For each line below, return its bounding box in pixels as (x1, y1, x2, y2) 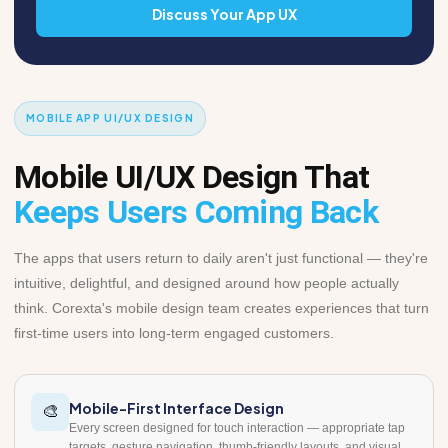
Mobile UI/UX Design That (14, 157, 370, 196)
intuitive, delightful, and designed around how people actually (14, 274, 399, 291)
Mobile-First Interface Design (69, 398, 284, 417)
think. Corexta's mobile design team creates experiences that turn (14, 299, 429, 316)
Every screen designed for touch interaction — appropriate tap (69, 420, 405, 435)
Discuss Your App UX (151, 4, 297, 23)
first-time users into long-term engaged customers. (14, 324, 334, 341)
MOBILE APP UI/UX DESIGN (26, 111, 194, 124)
